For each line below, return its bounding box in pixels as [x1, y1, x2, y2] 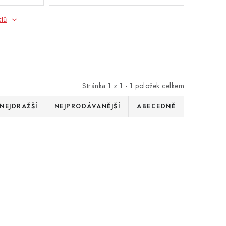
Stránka [82, 81, 108, 91]
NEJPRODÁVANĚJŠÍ [54, 102, 120, 111]
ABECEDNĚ [137, 102, 176, 111]
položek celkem [133, 81, 184, 91]
